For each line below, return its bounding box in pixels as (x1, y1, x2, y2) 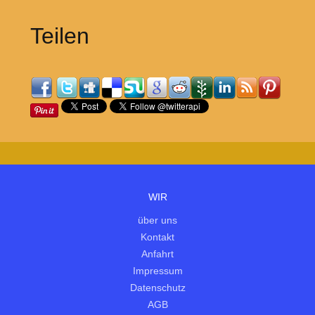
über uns (138, 214, 177, 226)
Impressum (132, 265, 183, 277)
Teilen (30, 23, 89, 49)
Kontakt (141, 231, 174, 243)
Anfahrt (141, 248, 174, 260)
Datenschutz (129, 282, 186, 294)
